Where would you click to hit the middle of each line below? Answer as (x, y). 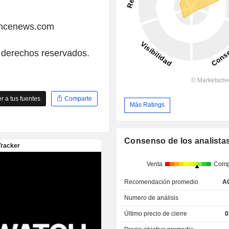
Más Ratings (147, 105)
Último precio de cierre (156, 214)
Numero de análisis (152, 198)
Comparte (77, 98)
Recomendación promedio (162, 182)
